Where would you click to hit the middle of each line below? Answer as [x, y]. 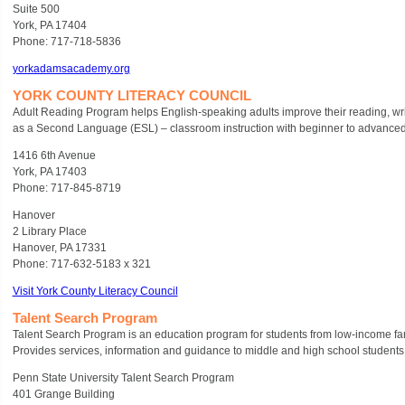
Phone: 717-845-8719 [66, 188]
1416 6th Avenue [54, 155]
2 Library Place [49, 231]
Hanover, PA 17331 [59, 248]
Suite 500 [36, 9]
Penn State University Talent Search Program [123, 378]
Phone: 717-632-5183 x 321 [81, 264]
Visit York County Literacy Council [95, 291]
